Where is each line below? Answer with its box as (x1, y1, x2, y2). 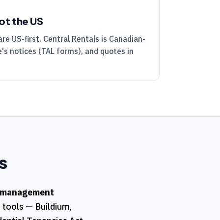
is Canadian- (99, 33, 145, 44)
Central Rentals (43, 33, 99, 44)
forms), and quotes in (55, 46, 134, 56)
